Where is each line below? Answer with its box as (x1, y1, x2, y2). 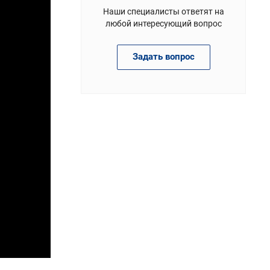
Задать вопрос (132, 51, 195, 62)
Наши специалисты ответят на (102, 6, 224, 16)
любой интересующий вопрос (105, 18, 222, 28)
